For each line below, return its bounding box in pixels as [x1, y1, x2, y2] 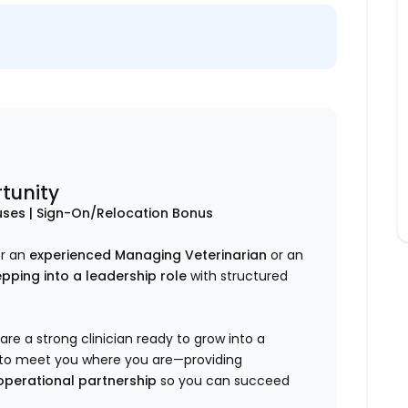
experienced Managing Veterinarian [29, 246, 268, 265]
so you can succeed [157, 372, 291, 391]
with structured [187, 267, 289, 286]
